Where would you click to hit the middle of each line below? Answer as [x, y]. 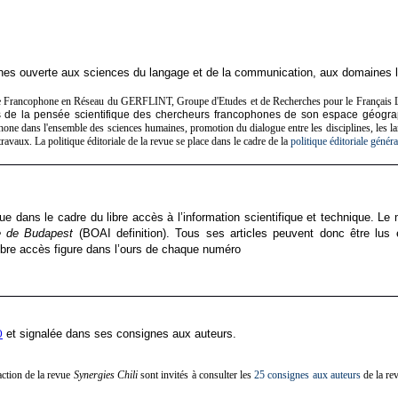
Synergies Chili [105, 375]
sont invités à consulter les [196, 375]
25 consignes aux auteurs [307, 375]
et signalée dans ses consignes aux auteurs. [119, 334]
